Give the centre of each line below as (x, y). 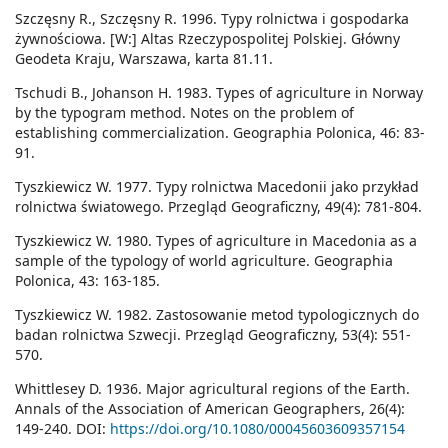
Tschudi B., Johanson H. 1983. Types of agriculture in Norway (219, 93)
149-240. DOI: (62, 429)
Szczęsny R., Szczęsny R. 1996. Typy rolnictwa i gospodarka (212, 19)
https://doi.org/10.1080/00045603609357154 (257, 429)
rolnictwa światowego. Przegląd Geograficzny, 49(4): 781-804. (218, 207)
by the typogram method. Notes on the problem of (184, 113)
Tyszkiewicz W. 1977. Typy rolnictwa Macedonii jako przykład (217, 187)
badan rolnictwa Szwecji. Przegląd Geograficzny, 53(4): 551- (213, 335)
